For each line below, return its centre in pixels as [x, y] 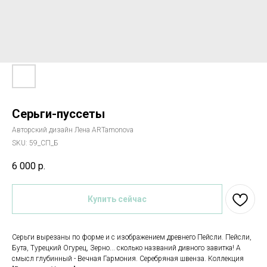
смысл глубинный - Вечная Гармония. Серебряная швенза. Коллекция [128, 259]
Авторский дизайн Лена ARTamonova [73, 130]
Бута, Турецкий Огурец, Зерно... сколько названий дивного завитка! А [126, 248]
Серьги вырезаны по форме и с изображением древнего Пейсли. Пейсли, [132, 237]
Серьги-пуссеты [58, 114]
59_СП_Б [44, 143]
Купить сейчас [117, 199]
